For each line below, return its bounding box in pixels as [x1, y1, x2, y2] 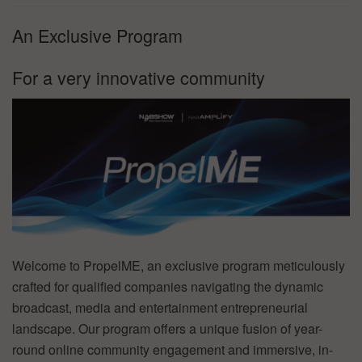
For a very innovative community [12, 64, 265, 90]
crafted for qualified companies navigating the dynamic [12, 276, 323, 296]
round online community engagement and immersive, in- [12, 339, 333, 359]
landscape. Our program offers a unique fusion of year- [12, 318, 322, 338]
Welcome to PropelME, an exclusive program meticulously [12, 255, 345, 275]
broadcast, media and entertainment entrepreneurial [12, 297, 308, 317]
